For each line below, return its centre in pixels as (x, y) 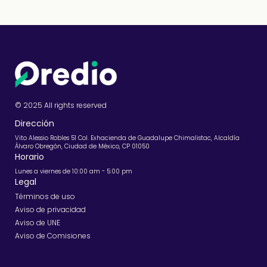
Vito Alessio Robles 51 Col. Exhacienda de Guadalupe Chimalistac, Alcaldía (127, 138)
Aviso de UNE (38, 223)
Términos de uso (45, 197)
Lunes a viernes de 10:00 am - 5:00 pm (74, 172)
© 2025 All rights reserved (61, 105)
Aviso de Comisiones (53, 236)
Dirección (35, 124)
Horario (30, 157)
